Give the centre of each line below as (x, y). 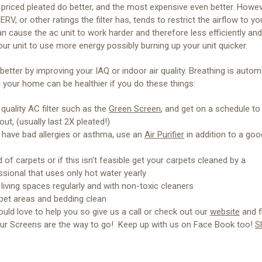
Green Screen (135, 108)
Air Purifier (165, 134)
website (225, 211)
